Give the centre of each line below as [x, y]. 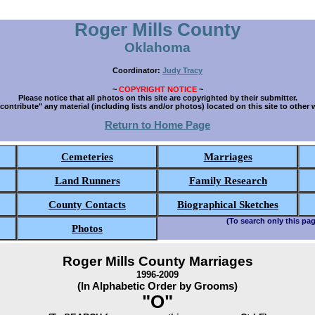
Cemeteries [87, 156]
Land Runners [87, 180]
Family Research [228, 180]
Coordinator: [137, 70]
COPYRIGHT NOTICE [157, 89]
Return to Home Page [157, 125]
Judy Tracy [182, 70]
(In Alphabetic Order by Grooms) [157, 286]
